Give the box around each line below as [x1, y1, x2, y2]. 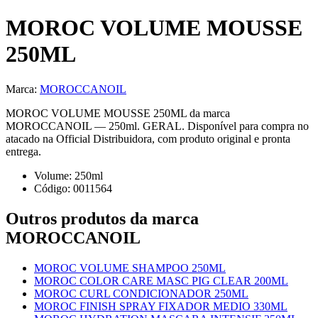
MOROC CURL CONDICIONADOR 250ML [34, 287, 248, 300]
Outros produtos [6, 209, 130, 228]
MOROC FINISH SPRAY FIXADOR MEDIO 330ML [34, 300, 287, 312]
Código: [34, 182, 73, 194]
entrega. [6, 145, 41, 158]
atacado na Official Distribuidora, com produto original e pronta [6, 132, 290, 145]
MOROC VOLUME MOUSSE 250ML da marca [6, 106, 230, 119]
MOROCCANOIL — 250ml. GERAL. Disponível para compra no [6, 119, 309, 132]
